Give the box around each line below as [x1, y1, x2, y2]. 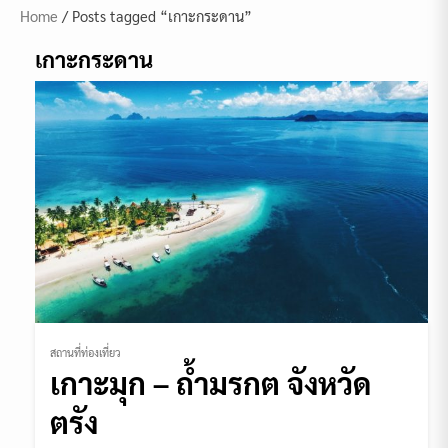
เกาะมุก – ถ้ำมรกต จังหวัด [50, 363, 371, 403]
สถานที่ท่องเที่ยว [50, 345, 121, 361]
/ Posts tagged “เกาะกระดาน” [58, 6, 252, 25]
